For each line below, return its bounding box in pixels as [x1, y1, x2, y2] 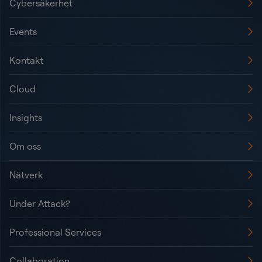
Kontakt [9, 54, 43, 66]
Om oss [9, 140, 41, 152]
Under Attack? [9, 197, 70, 209]
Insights [9, 111, 42, 123]
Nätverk [9, 168, 43, 181]
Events [9, 25, 37, 37]
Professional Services [9, 226, 101, 238]
